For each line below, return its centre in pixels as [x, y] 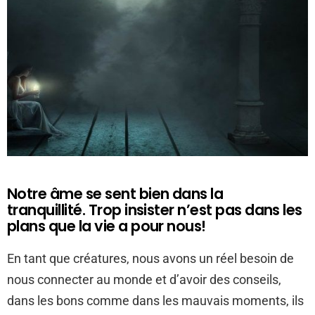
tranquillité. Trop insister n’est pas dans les [155, 210]
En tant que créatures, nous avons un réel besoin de [150, 258]
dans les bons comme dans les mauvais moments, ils [155, 301]
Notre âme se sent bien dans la [115, 194]
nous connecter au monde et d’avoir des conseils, [144, 279]
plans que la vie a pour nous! [107, 226]
